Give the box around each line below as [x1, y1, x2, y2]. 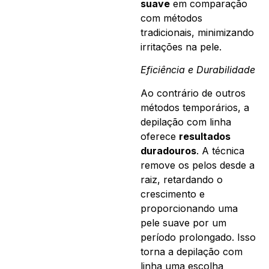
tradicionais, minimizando [141, 26, 254, 39]
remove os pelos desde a [141, 159, 255, 171]
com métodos [141, 12, 202, 25]
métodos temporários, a [141, 101, 249, 113]
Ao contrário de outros [141, 86, 246, 99]
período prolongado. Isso [141, 231, 256, 243]
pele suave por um [141, 216, 226, 229]
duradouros [141, 144, 196, 157]
